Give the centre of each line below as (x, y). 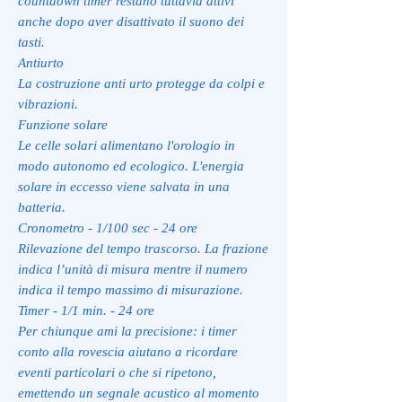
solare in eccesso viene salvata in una (124, 186)
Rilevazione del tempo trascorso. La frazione (143, 248)
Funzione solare (63, 124)
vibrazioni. (48, 104)
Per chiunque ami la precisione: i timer (127, 331)
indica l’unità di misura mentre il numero (133, 269)
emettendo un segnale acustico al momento (139, 393)
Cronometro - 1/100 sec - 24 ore (108, 227)
